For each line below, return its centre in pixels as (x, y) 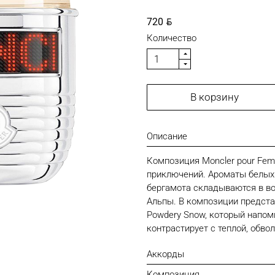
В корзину (214, 97)
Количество (172, 38)
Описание (167, 136)
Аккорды (165, 254)
